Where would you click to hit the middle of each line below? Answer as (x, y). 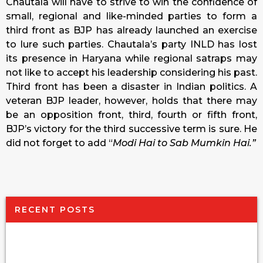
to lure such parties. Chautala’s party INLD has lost (131, 45)
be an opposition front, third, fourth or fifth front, (131, 115)
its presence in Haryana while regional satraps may (131, 59)
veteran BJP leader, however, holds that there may (131, 101)
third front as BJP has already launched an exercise (131, 31)
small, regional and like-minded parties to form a (131, 16)
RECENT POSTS (55, 209)
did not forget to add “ (59, 143)
